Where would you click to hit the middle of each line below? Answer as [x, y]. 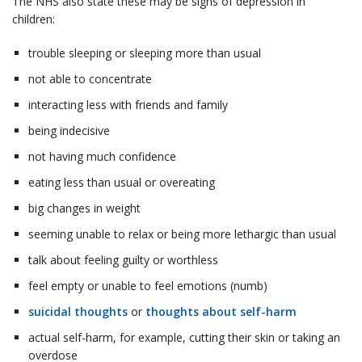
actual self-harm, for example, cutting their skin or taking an [184, 337]
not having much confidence [102, 156]
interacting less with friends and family [128, 104]
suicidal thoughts [78, 311]
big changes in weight [84, 208]
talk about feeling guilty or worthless [123, 259]
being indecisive [69, 130]
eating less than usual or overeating [122, 182]
